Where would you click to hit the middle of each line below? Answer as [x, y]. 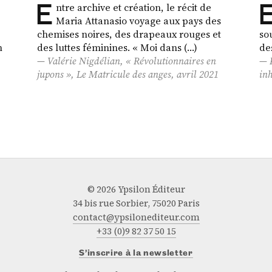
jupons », [56, 74]
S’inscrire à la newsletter [136, 254]
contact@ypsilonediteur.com [136, 217]
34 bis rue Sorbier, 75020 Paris [136, 203]
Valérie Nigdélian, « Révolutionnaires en [131, 61]
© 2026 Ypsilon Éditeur [136, 189]
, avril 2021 [195, 74]
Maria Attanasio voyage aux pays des [139, 21]
